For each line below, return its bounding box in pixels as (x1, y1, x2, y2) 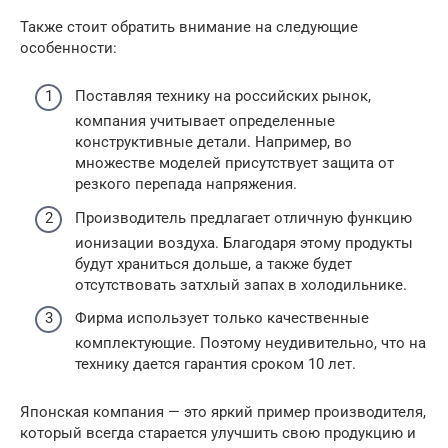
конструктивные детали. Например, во (75, 133, 352, 152)
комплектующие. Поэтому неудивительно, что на (75, 334, 426, 353)
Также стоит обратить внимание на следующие (20, 17, 358, 36)
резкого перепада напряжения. (75, 175, 297, 194)
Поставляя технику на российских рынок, (75, 87, 371, 106)
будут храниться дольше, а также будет (75, 254, 352, 273)
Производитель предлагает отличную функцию (75, 208, 412, 227)
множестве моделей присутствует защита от (75, 154, 394, 173)
